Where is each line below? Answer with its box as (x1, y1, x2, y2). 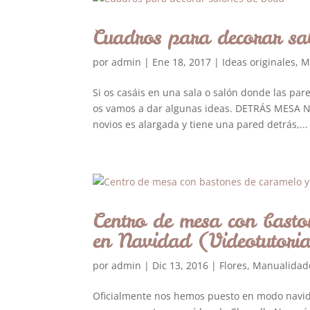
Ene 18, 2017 (152, 55, 212, 69)
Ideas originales (222, 55, 296, 69)
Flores (219, 259, 248, 272)
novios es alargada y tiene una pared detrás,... (93, 118, 309, 131)
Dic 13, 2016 (152, 259, 209, 272)
